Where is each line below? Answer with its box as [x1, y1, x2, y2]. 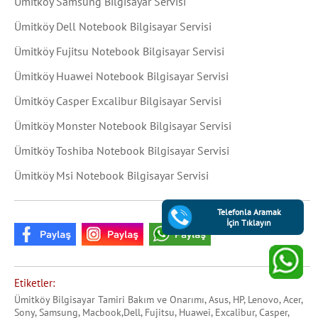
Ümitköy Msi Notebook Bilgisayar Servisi [13, 168, 209, 183]
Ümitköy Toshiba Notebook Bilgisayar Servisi [13, 143, 229, 158]
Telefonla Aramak [216, 207, 281, 217]
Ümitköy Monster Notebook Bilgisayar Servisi [13, 119, 231, 133]
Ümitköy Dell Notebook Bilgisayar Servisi [13, 19, 212, 34]
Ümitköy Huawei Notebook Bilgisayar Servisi [13, 69, 229, 84]
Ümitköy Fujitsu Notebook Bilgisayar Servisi [13, 44, 224, 59]
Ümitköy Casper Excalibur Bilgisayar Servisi [13, 94, 221, 109]
